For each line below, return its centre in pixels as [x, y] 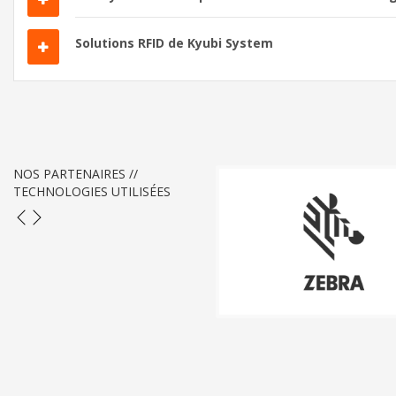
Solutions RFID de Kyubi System [174, 42]
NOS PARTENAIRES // [76, 173]
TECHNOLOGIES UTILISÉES [92, 191]
